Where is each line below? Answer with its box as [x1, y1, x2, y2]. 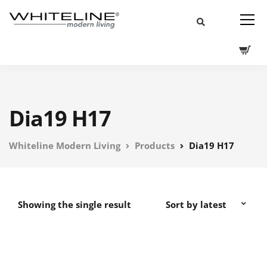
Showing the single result [18, 198, 131, 210]
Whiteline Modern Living [9, 139, 120, 151]
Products [135, 139, 175, 151]
